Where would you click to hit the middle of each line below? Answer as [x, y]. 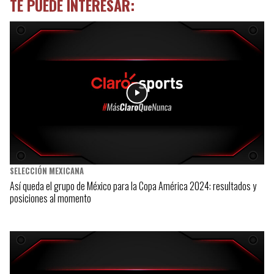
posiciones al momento [50, 198]
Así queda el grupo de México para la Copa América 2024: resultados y [133, 186]
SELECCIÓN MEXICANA [47, 171]
